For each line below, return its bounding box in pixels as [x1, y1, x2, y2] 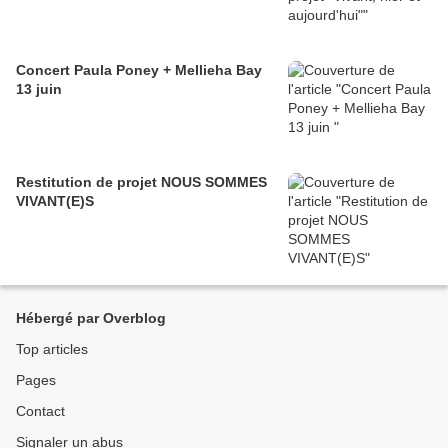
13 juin [16, 81, 62, 98]
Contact [16, 403, 65, 420]
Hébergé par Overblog [16, 310, 166, 327]
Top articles [16, 341, 88, 358]
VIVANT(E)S [16, 193, 94, 210]
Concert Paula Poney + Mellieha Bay [16, 62, 262, 79]
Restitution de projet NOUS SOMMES [16, 174, 267, 191]
